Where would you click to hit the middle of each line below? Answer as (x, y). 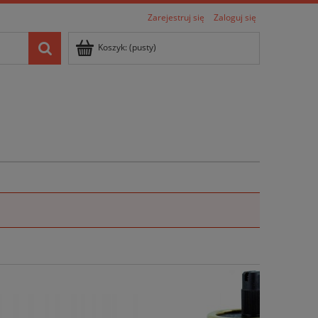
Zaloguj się (235, 17)
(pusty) (143, 47)
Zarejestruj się (176, 17)
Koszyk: (113, 47)
